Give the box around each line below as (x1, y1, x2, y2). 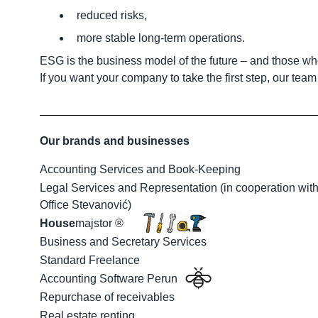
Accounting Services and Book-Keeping (40, 163, 241, 175)
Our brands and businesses (40, 134, 190, 147)
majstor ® (75, 216, 124, 229)
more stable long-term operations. (77, 31, 245, 44)
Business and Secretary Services (40, 235, 207, 248)
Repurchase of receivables (40, 290, 175, 303)
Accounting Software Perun (40, 272, 177, 285)
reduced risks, (77, 9, 147, 21)
